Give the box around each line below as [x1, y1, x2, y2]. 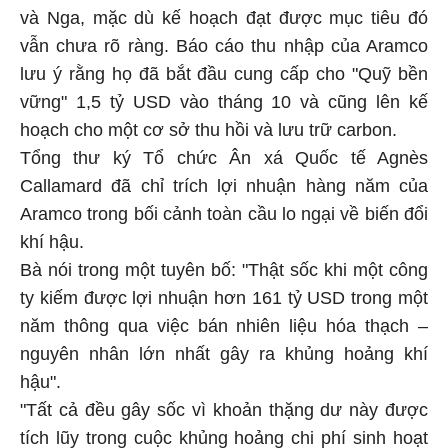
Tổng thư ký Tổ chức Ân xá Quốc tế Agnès [20, 144, 428, 165]
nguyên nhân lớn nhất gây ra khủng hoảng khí [20, 340, 428, 361]
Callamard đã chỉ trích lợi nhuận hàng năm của [20, 172, 428, 193]
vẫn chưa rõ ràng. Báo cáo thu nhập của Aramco [20, 32, 428, 53]
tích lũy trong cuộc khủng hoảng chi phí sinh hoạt [20, 424, 428, 445]
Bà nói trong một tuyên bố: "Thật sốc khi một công [20, 256, 428, 277]
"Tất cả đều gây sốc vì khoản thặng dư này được [20, 396, 428, 417]
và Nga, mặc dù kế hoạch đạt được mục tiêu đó [20, 4, 428, 25]
